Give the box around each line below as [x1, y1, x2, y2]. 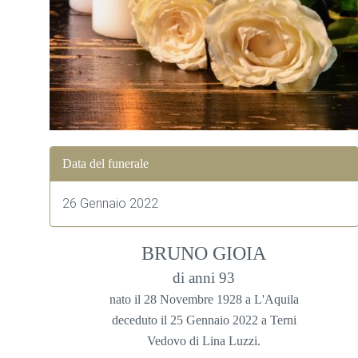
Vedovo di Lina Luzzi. [147, 333, 261, 348]
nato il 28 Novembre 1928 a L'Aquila [109, 292, 299, 306]
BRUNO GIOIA [141, 242, 267, 264]
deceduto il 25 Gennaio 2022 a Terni [111, 312, 296, 327]
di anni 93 [173, 268, 236, 286]
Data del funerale [62, 156, 149, 170]
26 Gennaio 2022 [62, 195, 158, 211]
